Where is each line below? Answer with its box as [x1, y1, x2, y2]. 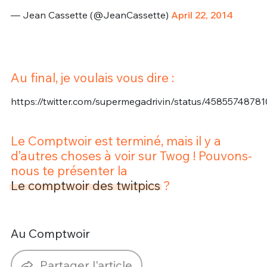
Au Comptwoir [10, 226, 90, 241]
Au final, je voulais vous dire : [10, 69, 174, 85]
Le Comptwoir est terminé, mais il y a [10, 132, 221, 148]
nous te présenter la [10, 162, 128, 178]
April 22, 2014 [170, 9, 233, 21]
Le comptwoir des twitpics [10, 177, 160, 193]
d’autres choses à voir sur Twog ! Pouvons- [10, 147, 252, 163]
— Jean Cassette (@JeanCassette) [10, 9, 171, 21]
